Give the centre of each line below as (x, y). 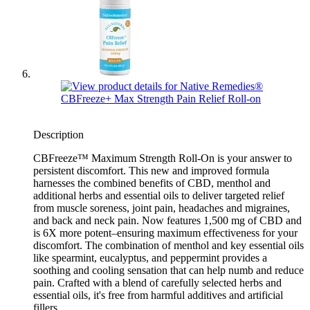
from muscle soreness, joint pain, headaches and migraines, (162, 208)
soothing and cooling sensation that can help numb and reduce (168, 271)
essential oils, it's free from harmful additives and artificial (158, 295)
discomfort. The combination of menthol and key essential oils (168, 246)
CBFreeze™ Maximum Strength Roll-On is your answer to (163, 158)
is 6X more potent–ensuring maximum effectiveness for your (165, 233)
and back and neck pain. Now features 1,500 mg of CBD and (167, 221)
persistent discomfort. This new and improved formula (151, 171)
